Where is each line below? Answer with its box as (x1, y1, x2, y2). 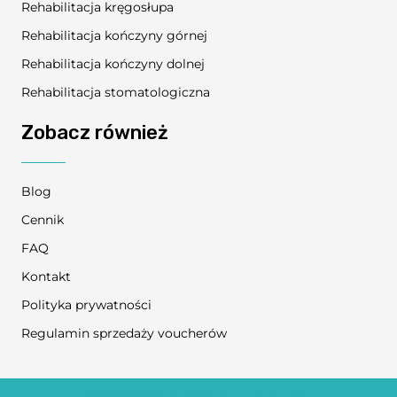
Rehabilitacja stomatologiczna (21, 83, 210, 100)
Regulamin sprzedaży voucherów (21, 324, 227, 341)
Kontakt (21, 268, 71, 284)
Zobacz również (21, 120, 168, 144)
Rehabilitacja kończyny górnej (21, 27, 207, 43)
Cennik (21, 211, 64, 228)
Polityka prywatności (21, 296, 152, 313)
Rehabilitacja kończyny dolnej (21, 55, 205, 72)
